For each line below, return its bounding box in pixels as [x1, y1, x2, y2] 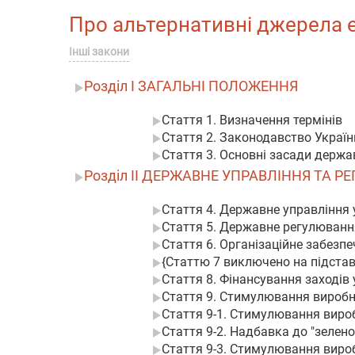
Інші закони [69, 45, 129, 58]
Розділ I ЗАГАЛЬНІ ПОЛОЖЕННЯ [84, 78, 298, 94]
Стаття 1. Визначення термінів [162, 113, 342, 128]
